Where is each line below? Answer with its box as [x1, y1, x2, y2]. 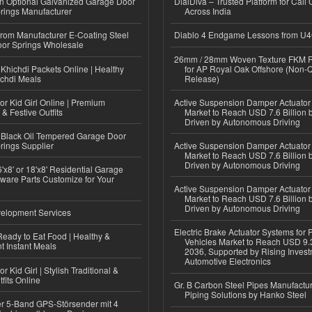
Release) [185, 72, 219, 84]
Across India [185, 5, 231, 17]
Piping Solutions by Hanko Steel [185, 288, 306, 301]
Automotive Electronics [185, 255, 271, 267]
